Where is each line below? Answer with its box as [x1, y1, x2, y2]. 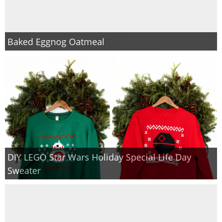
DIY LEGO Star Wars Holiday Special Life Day [7, 151, 191, 164]
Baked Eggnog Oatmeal [7, 35, 105, 48]
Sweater [7, 164, 41, 177]
